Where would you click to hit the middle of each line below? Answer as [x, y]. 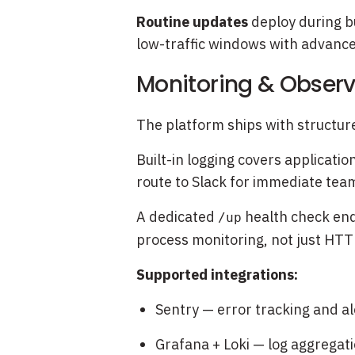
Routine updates [192, 22]
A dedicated [177, 217]
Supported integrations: [217, 275]
